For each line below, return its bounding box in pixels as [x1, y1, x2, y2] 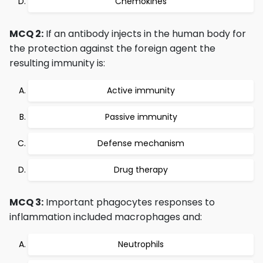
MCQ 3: [9, 195, 43, 209]
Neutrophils [118, 238, 164, 250]
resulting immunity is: [9, 56, 105, 70]
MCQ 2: [9, 27, 43, 41]
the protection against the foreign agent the [9, 42, 215, 55]
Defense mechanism [97, 137, 184, 149]
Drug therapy [114, 164, 168, 176]
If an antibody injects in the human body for [43, 27, 246, 41]
